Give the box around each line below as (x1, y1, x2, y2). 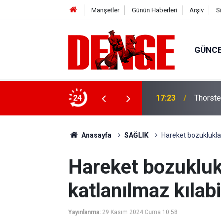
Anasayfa (79, 131, 111, 139)
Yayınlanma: (68, 209, 101, 216)
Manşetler (91, 6, 119, 14)
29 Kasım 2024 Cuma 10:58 (102, 209, 178, 216)
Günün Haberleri (131, 6, 177, 14)
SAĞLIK (124, 131, 148, 139)
